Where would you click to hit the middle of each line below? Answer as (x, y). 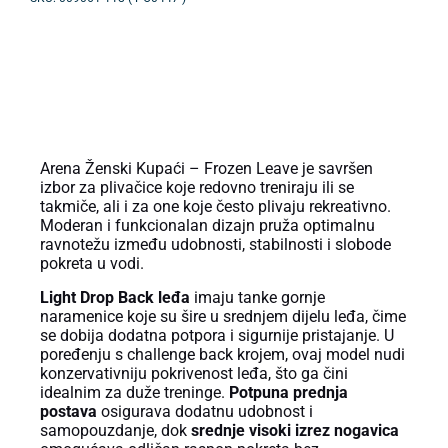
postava (68, 411)
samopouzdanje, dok (115, 430)
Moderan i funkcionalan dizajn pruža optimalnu (207, 226)
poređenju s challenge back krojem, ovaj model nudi (222, 354)
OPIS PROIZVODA (224, 106)
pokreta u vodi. (92, 264)
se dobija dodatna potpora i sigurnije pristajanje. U (217, 335)
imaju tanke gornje (257, 297)
